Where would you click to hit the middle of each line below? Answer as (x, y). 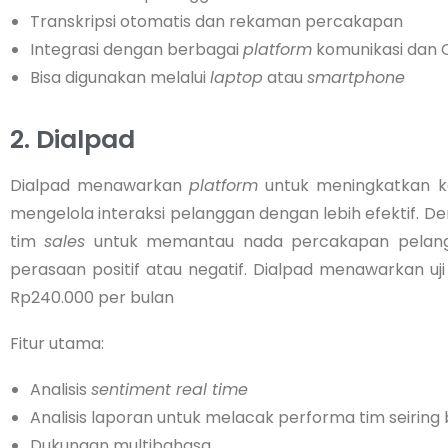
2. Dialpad (72, 139)
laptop (236, 77)
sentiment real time (169, 389)
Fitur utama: (57, 343)
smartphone (356, 77)
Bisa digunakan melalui (120, 77)
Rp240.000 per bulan (94, 297)
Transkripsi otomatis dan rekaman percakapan (216, 21)
